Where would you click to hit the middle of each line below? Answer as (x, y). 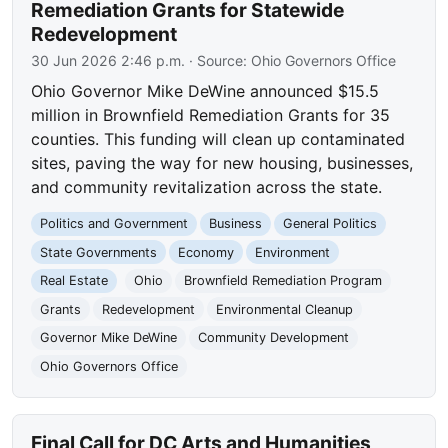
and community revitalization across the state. (207, 186)
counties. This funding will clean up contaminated (218, 138)
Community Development (273, 338)
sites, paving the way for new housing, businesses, (222, 162)
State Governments (99, 252)
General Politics (329, 224)
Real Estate (74, 281)
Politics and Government (114, 224)
